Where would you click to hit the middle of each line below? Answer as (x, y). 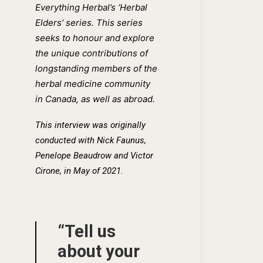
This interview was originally (90, 125)
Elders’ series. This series (89, 22)
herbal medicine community (93, 83)
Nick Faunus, (122, 140)
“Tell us (87, 231)
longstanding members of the (96, 68)
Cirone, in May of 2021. (79, 171)
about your (99, 251)
